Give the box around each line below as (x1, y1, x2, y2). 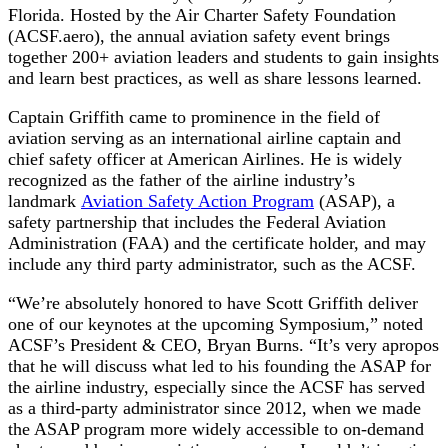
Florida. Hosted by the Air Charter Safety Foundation (8, 4, 396, 25)
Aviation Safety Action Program (81, 190, 314, 211)
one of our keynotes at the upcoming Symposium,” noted (8, 313, 423, 334)
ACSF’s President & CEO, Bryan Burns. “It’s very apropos (8, 334, 439, 355)
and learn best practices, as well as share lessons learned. (8, 67, 422, 88)
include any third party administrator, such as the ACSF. (8, 253, 416, 274)
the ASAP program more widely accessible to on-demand (8, 418, 424, 439)
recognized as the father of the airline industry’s (8, 169, 355, 190)
